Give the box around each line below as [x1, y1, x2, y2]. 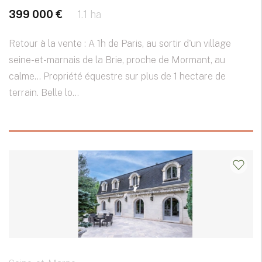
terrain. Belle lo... [9, 87, 79, 99]
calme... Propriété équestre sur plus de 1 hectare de [9, 71, 226, 82]
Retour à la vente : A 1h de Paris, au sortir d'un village [9, 38, 231, 50]
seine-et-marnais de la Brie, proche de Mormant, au [9, 54, 225, 66]
